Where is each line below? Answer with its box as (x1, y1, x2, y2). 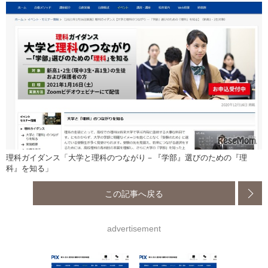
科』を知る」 (6, 163, 53, 173)
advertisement (107, 223, 161, 233)
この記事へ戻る (105, 188, 163, 197)
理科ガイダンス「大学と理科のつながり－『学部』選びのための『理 (6, 153, 247, 162)
